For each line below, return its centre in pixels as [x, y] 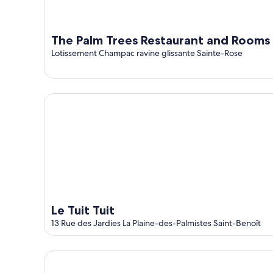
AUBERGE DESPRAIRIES [95, 256]
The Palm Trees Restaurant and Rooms [161, 40]
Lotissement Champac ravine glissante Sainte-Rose [147, 53]
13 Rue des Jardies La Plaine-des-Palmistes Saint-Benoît [156, 223]
